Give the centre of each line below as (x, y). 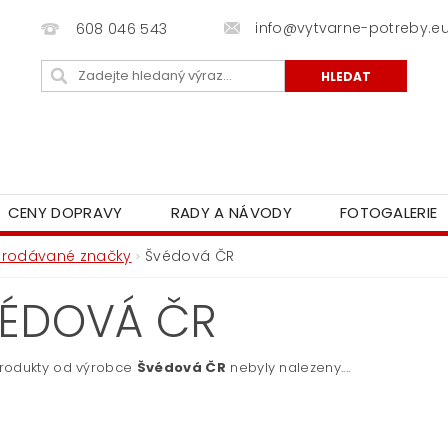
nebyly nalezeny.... (288, 368)
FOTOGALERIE (388, 213)
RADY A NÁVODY (231, 213)
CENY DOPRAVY (65, 213)
